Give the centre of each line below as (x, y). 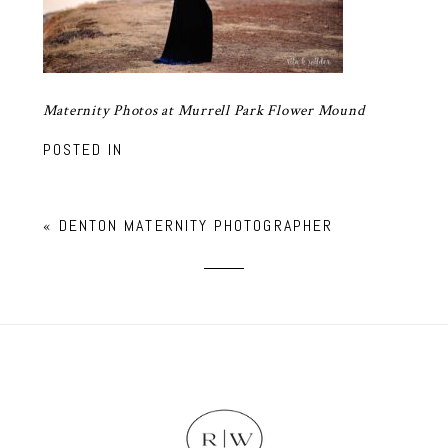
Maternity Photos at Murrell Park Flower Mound (203, 111)
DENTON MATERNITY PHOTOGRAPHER (196, 225)
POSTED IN (83, 150)
